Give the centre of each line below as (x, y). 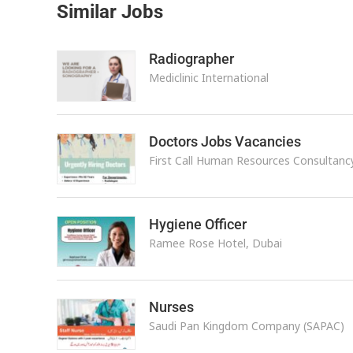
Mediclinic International (208, 78)
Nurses (171, 307)
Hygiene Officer (197, 224)
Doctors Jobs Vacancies (225, 141)
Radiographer (191, 59)
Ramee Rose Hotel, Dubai (215, 243)
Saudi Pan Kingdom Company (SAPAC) (246, 326)
